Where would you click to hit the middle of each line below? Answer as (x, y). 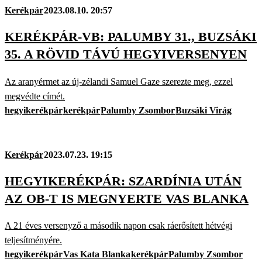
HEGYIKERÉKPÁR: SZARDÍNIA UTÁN (123, 181)
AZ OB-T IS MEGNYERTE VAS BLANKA (127, 198)
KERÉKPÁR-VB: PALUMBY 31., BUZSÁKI (131, 37)
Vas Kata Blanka (97, 254)
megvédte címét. (35, 96)
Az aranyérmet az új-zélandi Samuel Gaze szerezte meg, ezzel (119, 81)
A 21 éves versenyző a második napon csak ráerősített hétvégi (118, 226)
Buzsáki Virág (204, 110)
